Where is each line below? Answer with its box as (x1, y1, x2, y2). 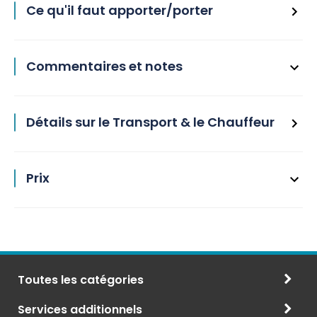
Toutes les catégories (18, 272, 144, 288)
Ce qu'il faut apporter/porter (26, 1, 213, 19)
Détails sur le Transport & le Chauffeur (26, 113, 275, 131)
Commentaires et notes (26, 57, 183, 75)
